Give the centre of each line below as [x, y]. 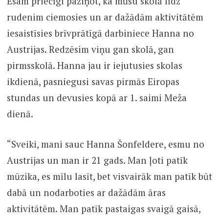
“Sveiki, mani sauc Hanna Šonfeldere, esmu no [105, 144]
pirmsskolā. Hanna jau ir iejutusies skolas [94, 66]
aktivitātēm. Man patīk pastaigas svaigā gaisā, [103, 208]
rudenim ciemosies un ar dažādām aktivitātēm [105, 17]
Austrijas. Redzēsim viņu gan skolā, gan [90, 49]
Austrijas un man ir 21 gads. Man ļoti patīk [97, 160]
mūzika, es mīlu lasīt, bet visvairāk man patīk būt [109, 176]
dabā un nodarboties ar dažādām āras [86, 192]
